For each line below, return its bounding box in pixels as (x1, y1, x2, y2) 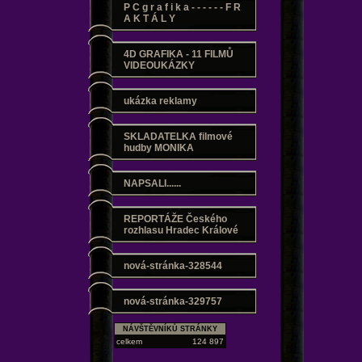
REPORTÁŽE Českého (123, 213, 227, 225)
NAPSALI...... (123, 178, 181, 189)
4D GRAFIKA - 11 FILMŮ (123, 48, 234, 60)
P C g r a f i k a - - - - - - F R (123, 2, 241, 13)
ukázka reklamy (123, 95, 197, 107)
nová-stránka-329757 (123, 296, 222, 307)
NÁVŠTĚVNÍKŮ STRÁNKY (122, 325, 217, 333)
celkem (116, 337, 142, 346)
